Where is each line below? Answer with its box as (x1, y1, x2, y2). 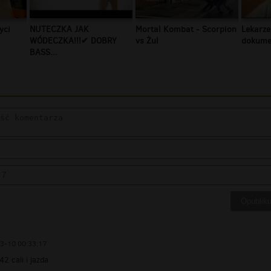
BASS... (30, 46, 57, 58)
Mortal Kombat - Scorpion (135, 23, 237, 35)
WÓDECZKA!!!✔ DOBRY (30, 34, 117, 47)
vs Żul (135, 34, 158, 47)
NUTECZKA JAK (30, 23, 89, 35)
